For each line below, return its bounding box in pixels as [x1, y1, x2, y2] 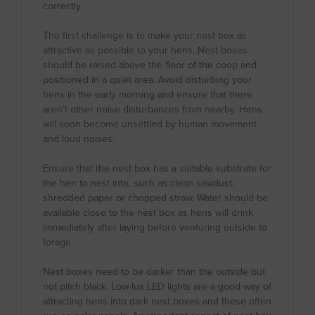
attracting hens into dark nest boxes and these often [43, 295, 271, 308]
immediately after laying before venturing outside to [43, 221, 267, 234]
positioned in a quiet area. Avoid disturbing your [43, 74, 252, 86]
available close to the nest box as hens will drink [43, 207, 253, 219]
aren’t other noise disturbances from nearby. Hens [43, 103, 262, 116]
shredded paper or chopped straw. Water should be [43, 192, 268, 205]
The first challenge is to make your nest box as [43, 30, 247, 42]
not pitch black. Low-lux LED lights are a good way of [43, 281, 271, 293]
